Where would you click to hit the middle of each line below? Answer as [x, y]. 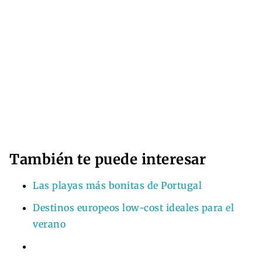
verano [49, 224]
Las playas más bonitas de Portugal [117, 185]
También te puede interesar [108, 159]
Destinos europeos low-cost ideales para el [133, 207]
